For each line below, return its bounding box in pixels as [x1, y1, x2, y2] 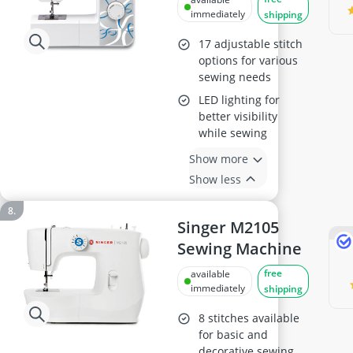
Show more [189, 150, 249, 166]
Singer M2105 [177, 217, 280, 238]
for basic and [199, 327, 269, 342]
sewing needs [199, 69, 272, 84]
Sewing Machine [177, 238, 303, 259]
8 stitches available [199, 310, 300, 325]
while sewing [199, 125, 268, 140]
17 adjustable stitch [199, 36, 303, 51]
